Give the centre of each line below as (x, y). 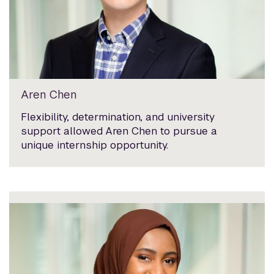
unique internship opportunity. (95, 145)
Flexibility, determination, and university (118, 117)
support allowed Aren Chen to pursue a (119, 131)
